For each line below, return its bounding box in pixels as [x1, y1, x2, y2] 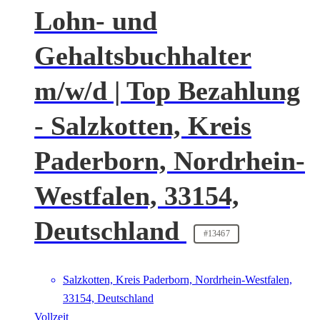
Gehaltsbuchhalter [34, 40, 251, 71]
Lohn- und [34, 5, 157, 36]
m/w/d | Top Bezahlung [34, 75, 300, 106]
